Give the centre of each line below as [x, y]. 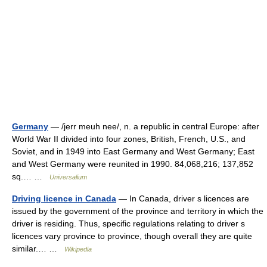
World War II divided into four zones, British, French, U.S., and [129, 139]
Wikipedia [78, 249]
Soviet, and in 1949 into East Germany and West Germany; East [133, 151]
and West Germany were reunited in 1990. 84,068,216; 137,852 [133, 164]
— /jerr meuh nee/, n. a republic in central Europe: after [154, 126]
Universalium [68, 177]
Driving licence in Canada [64, 198]
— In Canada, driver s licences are [183, 198]
